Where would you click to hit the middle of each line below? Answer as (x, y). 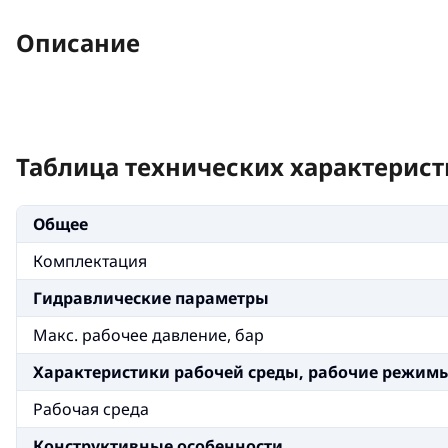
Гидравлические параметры (151, 298)
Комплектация (90, 261)
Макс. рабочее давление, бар (148, 335)
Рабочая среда (91, 409)
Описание (78, 42)
